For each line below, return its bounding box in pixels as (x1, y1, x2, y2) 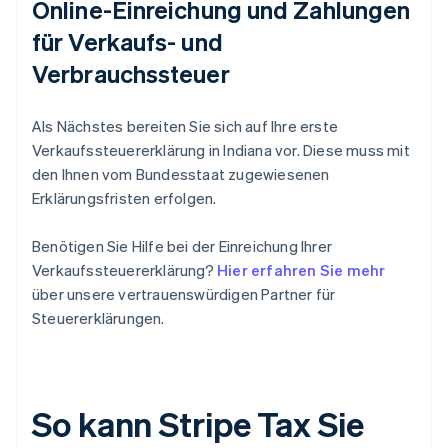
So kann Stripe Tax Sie (32, 402, 364, 446)
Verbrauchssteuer (32, 58, 230, 90)
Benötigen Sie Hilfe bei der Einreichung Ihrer (32, 236, 332, 257)
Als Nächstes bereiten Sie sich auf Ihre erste (32, 116, 338, 137)
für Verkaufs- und (32, 26, 223, 58)
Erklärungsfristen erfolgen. (32, 188, 217, 209)
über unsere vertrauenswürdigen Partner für (32, 284, 336, 305)
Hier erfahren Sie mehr (217, 260, 386, 281)
